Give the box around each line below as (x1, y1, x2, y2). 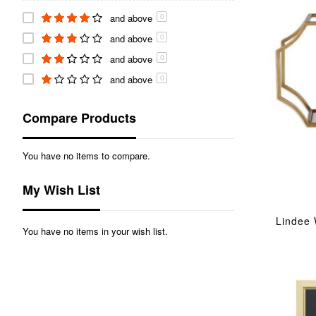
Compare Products (23, 108, 136, 127)
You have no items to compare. (23, 148, 150, 162)
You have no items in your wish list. (23, 224, 168, 238)
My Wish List (23, 180, 100, 199)
